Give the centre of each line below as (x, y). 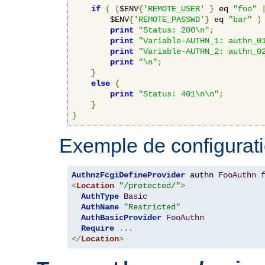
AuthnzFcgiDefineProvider (128, 175)
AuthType (100, 196)
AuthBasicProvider (121, 217)
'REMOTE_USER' (174, 9)
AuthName (100, 207)
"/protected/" (150, 185)
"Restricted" (152, 207)
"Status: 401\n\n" (179, 94)
